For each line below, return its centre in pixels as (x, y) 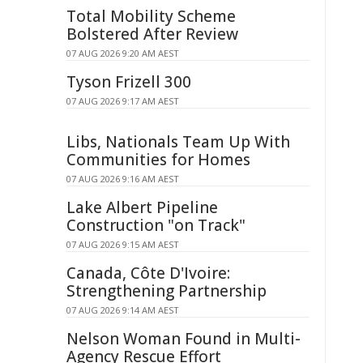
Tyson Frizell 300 (129, 82)
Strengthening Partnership (167, 291)
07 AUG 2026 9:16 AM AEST (123, 179)
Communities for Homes (158, 160)
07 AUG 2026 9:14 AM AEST (123, 310)
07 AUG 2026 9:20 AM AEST (123, 53)
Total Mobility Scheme (151, 16)
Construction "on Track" (156, 225)
